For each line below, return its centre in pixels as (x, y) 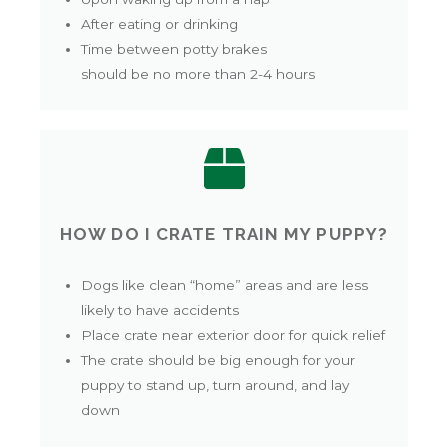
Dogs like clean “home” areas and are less (225, 285)
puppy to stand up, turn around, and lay (215, 385)
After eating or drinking (160, 23)
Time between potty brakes (174, 48)
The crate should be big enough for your (218, 360)
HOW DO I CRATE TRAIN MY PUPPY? (224, 234)
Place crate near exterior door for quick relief (233, 335)
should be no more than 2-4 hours (198, 73)
